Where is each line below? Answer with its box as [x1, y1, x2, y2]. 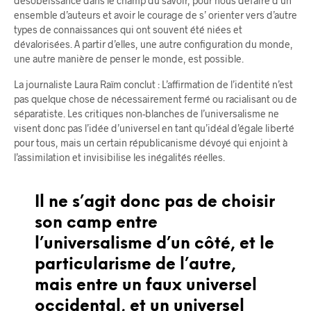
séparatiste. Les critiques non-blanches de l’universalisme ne [14, 107, 279, 119]
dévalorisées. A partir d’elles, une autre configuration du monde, [14, 37, 293, 50]
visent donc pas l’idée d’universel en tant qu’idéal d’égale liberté [14, 121, 294, 134]
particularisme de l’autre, [35, 256, 236, 274]
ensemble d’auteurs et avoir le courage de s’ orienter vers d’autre [14, 8, 297, 21]
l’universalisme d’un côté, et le [35, 235, 274, 253]
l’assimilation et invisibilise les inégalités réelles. [14, 151, 225, 163]
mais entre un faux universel [35, 277, 257, 294]
